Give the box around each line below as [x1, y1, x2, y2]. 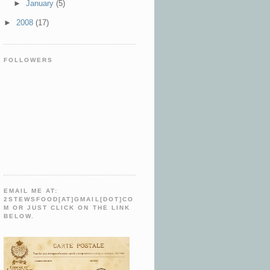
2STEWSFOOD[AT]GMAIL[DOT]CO [4, 196, 134, 202]
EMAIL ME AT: [4, 187, 58, 194]
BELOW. [4, 213, 35, 219]
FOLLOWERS [4, 57, 54, 64]
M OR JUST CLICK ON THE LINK [4, 204, 130, 211]
